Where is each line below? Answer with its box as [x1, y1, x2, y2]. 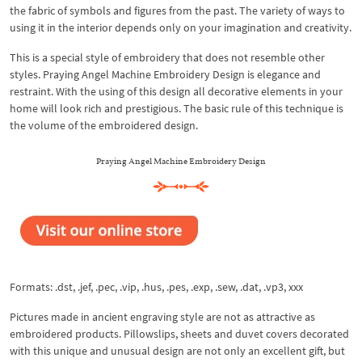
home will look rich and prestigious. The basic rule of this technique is [10, 100, 343, 116]
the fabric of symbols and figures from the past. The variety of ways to [10, 2, 345, 18]
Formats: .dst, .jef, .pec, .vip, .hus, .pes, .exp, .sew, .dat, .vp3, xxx [10, 279, 303, 294]
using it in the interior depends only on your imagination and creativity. [10, 19, 351, 35]
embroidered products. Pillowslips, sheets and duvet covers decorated [10, 326, 349, 341]
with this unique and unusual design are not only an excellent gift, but [10, 343, 345, 358]
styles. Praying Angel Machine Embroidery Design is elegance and [10, 66, 321, 82]
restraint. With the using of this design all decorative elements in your [10, 83, 343, 99]
